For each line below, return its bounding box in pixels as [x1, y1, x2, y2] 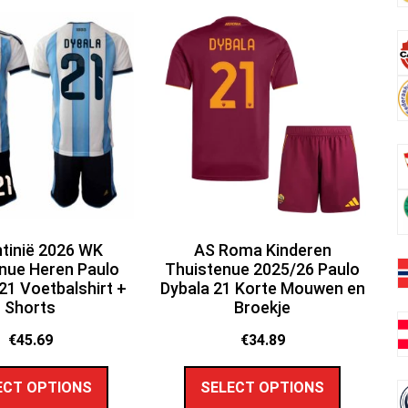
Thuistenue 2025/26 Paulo [165, 259, 361, 279]
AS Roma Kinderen [193, 240, 331, 260]
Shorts [5, 297, 56, 317]
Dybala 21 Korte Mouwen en [159, 278, 365, 298]
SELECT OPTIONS [200, 379, 325, 397]
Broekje [234, 297, 291, 317]
